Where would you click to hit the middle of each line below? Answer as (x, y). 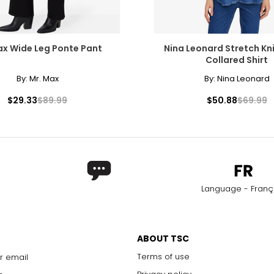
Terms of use (163, 256)
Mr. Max (44, 78)
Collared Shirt (237, 60)
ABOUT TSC (163, 238)
